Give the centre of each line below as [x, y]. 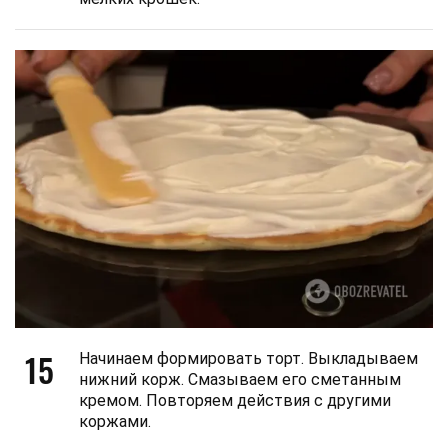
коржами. [115, 422]
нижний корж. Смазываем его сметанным [240, 380]
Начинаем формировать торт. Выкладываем [248, 359]
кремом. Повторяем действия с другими [235, 401]
